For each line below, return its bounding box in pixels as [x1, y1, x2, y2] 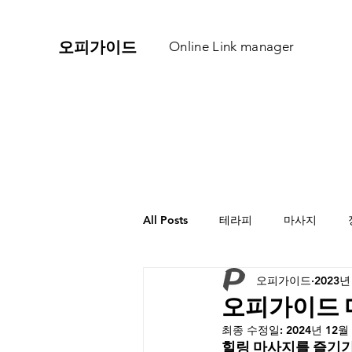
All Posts [143, 212, 188, 227]
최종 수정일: [222, 323, 286, 337]
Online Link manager [169, 38, 295, 54]
